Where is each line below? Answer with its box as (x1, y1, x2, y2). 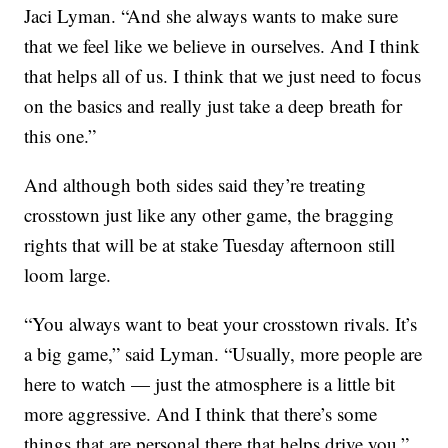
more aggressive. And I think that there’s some (24, 401, 378, 427)
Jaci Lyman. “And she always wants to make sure (24, 3, 399, 29)
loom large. (24, 262, 112, 288)
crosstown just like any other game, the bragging (24, 202, 395, 228)
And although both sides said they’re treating (24, 172, 367, 198)
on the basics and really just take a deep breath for (24, 93, 403, 119)
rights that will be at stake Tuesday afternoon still (24, 232, 396, 258)
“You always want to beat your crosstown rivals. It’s (24, 311, 418, 337)
